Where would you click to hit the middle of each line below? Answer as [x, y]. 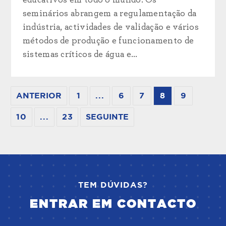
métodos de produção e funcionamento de [108, 41]
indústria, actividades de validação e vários [110, 27]
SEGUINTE [107, 117]
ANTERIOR [39, 96]
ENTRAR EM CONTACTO [113, 204]
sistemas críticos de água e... [80, 54]
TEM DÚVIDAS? [113, 185]
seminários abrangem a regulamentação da [109, 13]
